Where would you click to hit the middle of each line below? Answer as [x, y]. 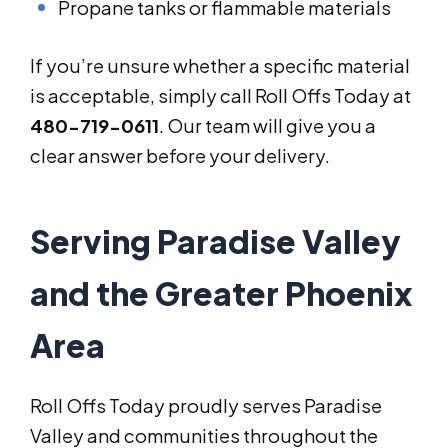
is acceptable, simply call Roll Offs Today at [220, 96]
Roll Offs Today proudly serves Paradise [206, 406]
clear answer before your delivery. [180, 156]
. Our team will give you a [267, 126]
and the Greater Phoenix [221, 293]
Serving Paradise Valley [215, 241]
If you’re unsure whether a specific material [220, 66]
